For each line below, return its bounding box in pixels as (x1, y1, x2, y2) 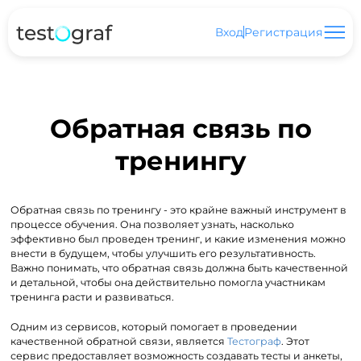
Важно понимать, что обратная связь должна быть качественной (10, 262, 349, 274)
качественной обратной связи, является (10, 334, 228, 347)
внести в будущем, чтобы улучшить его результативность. (10, 247, 317, 259)
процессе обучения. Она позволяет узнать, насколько (10, 218, 295, 230)
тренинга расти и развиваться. (10, 291, 175, 303)
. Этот (281, 334, 310, 347)
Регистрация (243, 25, 322, 39)
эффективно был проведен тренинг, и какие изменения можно (10, 233, 346, 245)
